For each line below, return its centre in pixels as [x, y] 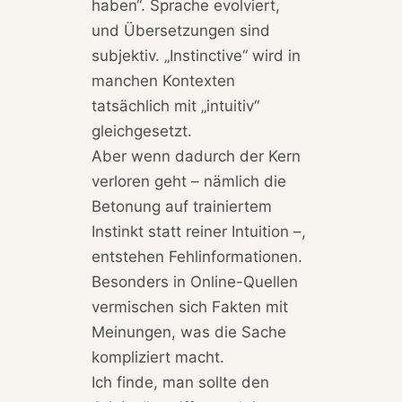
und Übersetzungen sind [180, 31]
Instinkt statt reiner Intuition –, [198, 232]
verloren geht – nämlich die [188, 182]
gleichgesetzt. [141, 131]
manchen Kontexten [163, 81]
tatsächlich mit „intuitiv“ [175, 106]
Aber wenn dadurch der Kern [196, 157]
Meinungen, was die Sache [188, 332]
